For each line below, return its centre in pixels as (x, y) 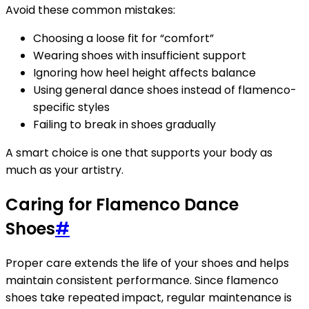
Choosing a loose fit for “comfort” (123, 38)
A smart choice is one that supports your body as (139, 152)
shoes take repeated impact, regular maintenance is (149, 297)
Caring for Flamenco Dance (122, 204)
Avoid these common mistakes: (90, 10)
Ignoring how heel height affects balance (144, 72)
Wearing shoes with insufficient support (140, 55)
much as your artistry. (64, 170)
